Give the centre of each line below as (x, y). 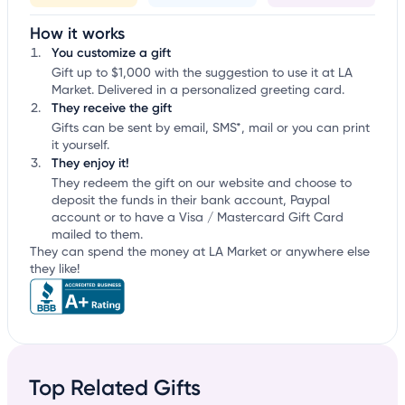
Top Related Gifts (115, 388)
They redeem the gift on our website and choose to (202, 184)
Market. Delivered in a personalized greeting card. (198, 91)
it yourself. (80, 146)
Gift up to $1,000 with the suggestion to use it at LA (202, 74)
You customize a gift (111, 53)
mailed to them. (97, 235)
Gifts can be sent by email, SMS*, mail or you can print (211, 129)
